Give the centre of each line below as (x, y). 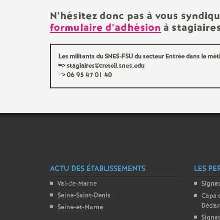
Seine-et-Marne (80, 207)
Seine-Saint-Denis (84, 196)
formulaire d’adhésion (106, 28)
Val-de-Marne (77, 184)
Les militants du (82, 57)
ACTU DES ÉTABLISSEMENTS (98, 169)
